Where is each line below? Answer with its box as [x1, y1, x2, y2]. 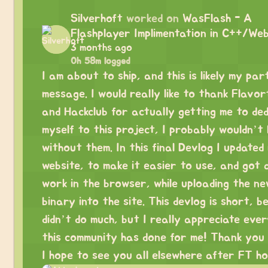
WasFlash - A [182, 13, 252, 25]
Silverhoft [71, 13, 123, 25]
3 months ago [71, 42, 132, 53]
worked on [126, 13, 179, 25]
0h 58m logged [71, 56, 130, 66]
